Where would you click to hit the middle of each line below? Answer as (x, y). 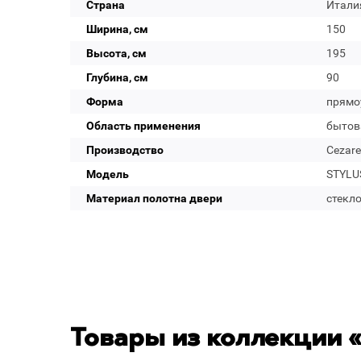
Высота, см (116, 53)
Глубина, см (117, 77)
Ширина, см (117, 29)
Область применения (143, 126)
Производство (125, 150)
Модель (108, 174)
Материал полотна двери (154, 198)
